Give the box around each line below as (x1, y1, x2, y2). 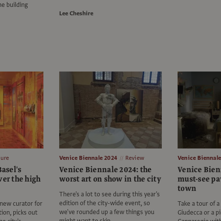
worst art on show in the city (59, 174, 161, 185)
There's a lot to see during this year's (59, 190, 160, 199)
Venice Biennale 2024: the (59, 164, 152, 176)
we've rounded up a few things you (59, 208, 154, 217)
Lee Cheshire (59, 9, 93, 18)
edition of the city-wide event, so (59, 199, 150, 208)
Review (125, 154, 145, 162)
